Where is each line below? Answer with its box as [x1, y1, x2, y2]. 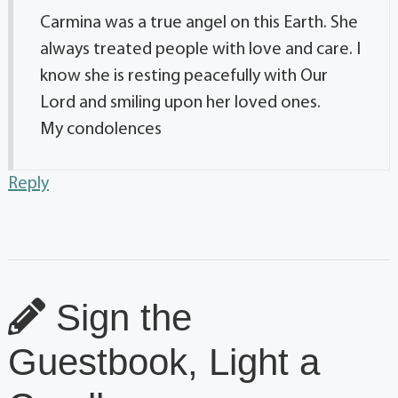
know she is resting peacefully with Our [40, 67, 328, 85]
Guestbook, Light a [8, 340, 320, 383]
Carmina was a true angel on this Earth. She [40, 13, 358, 32]
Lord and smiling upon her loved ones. [40, 93, 321, 112]
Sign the [45, 296, 192, 338]
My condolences [40, 120, 162, 139]
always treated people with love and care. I [40, 40, 361, 59]
